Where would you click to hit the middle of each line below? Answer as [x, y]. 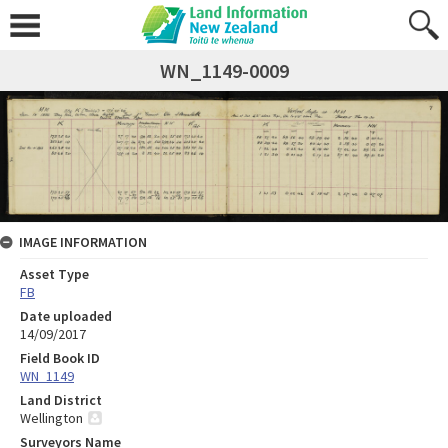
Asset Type [54, 273]
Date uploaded [66, 315]
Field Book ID [60, 357]
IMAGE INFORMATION [83, 241]
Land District [61, 399]
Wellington [51, 417]
